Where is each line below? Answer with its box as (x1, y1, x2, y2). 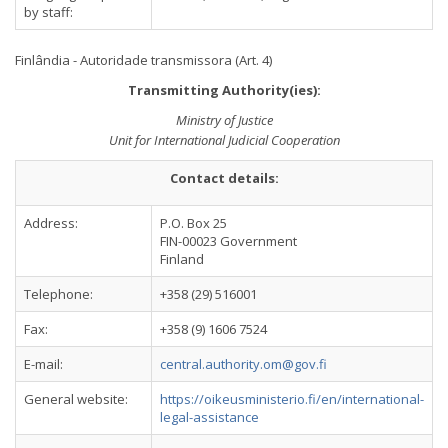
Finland (160, 250, 204, 268)
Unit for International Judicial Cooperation (108, 131, 340, 149)
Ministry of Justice (175, 111, 273, 129)
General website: (24, 390, 128, 408)
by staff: (24, 3, 73, 21)
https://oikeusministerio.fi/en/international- (160, 390, 424, 408)
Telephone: (24, 285, 93, 303)
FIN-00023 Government (160, 232, 297, 250)
